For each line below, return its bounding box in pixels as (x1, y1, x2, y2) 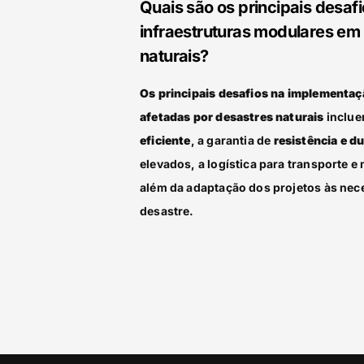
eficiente (140, 133, 191, 147)
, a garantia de (190, 133, 274, 147)
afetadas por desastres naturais (140, 110, 324, 123)
